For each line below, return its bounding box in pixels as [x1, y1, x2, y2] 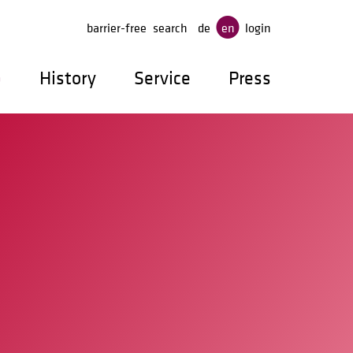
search [153, 19, 188, 36]
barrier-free [87, 19, 147, 36]
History [39, 65, 96, 91]
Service [134, 65, 191, 91]
